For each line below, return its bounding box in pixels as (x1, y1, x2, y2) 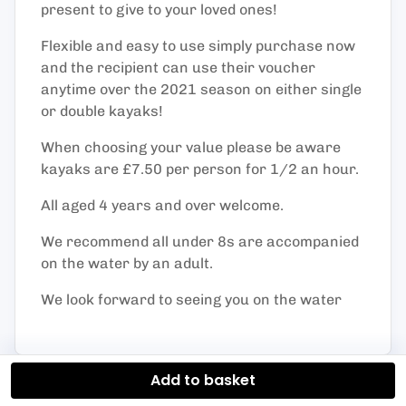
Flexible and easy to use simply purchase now (41, 37, 355, 54)
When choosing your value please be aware (41, 139, 341, 156)
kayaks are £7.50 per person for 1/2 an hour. (41, 160, 359, 178)
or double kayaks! (41, 102, 163, 120)
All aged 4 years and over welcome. (41, 197, 284, 214)
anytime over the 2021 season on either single (41, 81, 362, 98)
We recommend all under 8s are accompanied (41, 233, 359, 250)
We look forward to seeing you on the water (41, 291, 342, 308)
